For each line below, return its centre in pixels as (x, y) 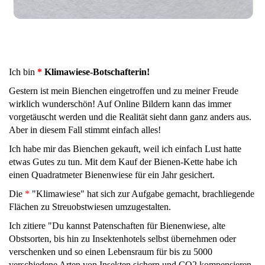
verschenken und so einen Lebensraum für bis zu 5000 (111, 252)
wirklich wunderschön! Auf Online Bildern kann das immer (120, 104)
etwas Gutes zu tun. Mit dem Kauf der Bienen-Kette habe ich (123, 162)
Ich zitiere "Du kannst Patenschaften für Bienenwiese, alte (117, 226)
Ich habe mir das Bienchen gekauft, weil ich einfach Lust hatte (125, 149)
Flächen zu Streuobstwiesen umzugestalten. (90, 207)
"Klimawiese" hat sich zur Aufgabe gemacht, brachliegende (142, 194)
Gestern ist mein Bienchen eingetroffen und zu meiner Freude (124, 91)
